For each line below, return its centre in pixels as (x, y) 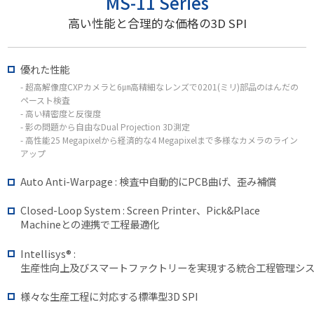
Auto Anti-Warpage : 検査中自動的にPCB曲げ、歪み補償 (149, 182)
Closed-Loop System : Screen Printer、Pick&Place (141, 210)
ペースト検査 (46, 100)
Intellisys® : (48, 253)
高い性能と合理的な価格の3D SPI (157, 23)
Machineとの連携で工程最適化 (90, 224)
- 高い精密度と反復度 (61, 113)
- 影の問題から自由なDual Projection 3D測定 (105, 126)
